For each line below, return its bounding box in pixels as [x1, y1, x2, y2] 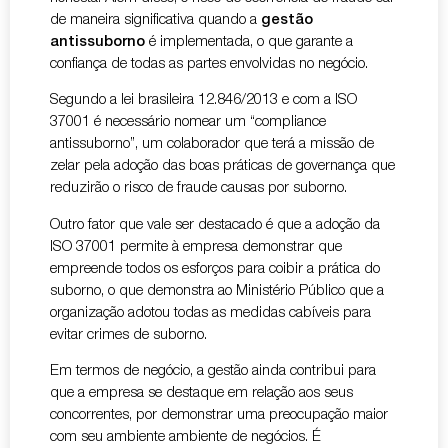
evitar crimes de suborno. [50, 327, 207, 343]
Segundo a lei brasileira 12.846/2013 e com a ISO [50, 93, 357, 109]
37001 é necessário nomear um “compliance [50, 115, 326, 131]
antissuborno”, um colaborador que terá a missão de [50, 137, 374, 153]
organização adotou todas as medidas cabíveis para [50, 305, 371, 321]
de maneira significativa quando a [50, 12, 261, 28]
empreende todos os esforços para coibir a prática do [50, 261, 380, 277]
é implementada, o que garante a [145, 34, 353, 50]
